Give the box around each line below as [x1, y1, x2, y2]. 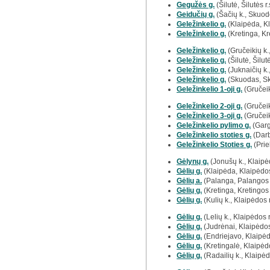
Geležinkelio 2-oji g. [177, 102, 242, 110]
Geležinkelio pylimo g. [177, 121, 251, 130]
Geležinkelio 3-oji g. [177, 111, 242, 120]
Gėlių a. [177, 177, 202, 185]
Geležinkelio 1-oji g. [177, 85, 242, 93]
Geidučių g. [177, 10, 215, 19]
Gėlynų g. [177, 157, 209, 166]
